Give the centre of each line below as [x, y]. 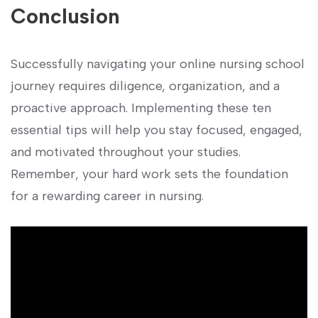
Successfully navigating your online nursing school [158, 64]
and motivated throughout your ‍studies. [126, 152]
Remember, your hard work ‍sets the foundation [149, 174]
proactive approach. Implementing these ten [141, 108]
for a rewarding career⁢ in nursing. [107, 196]
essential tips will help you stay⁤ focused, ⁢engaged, [157, 130]
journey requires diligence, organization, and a [145, 86]
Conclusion [65, 16]
